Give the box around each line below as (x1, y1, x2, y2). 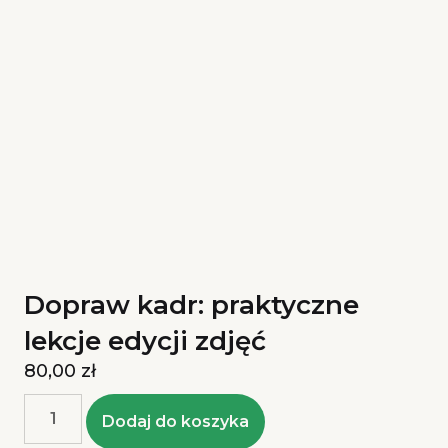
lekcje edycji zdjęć (24, 325, 266, 358)
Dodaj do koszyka (102, 412, 250, 432)
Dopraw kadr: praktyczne (24, 289, 359, 322)
